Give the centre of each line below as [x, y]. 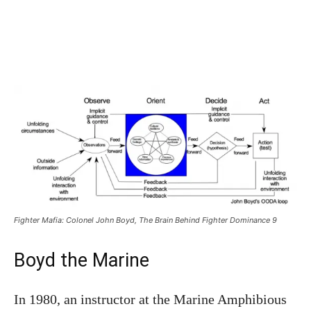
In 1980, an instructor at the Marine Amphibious [150, 300]
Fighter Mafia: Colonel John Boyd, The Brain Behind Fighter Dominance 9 [145, 220]
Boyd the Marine [82, 261]
